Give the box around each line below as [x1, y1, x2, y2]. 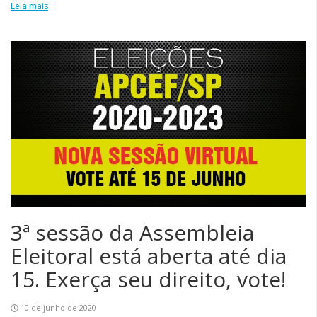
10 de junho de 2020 [21, 302, 96, 313]
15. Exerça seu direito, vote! [11, 265, 286, 294]
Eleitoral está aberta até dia [11, 241, 287, 271]
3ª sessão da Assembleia [11, 218, 254, 248]
